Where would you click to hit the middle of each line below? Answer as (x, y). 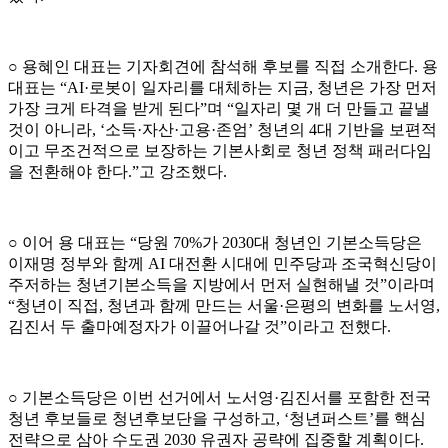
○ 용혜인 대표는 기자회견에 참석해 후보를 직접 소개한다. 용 (223, 67)
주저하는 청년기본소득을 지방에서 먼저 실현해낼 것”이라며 (221, 285)
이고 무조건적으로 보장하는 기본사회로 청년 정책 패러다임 (220, 151)
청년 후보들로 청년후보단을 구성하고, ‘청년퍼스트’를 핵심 (217, 419)
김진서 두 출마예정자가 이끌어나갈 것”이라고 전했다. (199, 327)
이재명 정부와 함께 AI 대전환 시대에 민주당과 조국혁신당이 (222, 264)
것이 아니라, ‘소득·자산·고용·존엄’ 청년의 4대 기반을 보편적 (222, 130)
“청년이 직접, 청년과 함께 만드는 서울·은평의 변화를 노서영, (224, 306)
